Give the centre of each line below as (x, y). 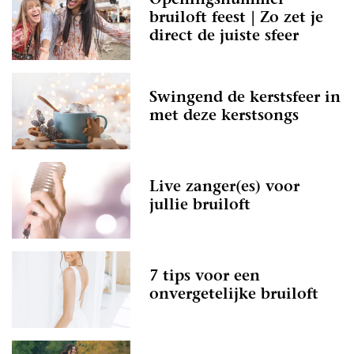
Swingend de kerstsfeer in (245, 99)
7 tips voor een (205, 277)
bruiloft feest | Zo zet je (236, 18)
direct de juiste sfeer (224, 36)
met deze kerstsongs (224, 117)
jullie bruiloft (200, 206)
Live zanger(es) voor (224, 188)
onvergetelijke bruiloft (234, 296)
